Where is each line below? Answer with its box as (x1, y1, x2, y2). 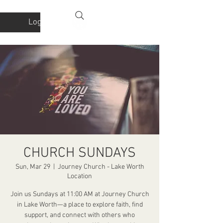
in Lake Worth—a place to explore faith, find (16, 201, 143, 209)
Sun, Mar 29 (15, 163, 50, 171)
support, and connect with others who (24, 211, 135, 220)
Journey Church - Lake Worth (57, 163, 144, 171)
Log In (28, 17, 50, 27)
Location (67, 172, 92, 181)
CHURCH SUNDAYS (23, 145, 136, 162)
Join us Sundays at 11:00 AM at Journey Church (10, 190, 149, 199)
